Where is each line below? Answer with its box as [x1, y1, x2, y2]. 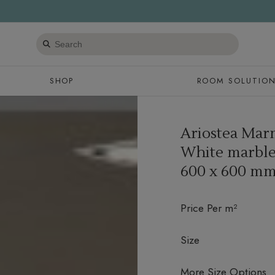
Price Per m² [180, 199, 238, 216]
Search [36, 33, 68, 49]
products [36, 49, 77, 65]
